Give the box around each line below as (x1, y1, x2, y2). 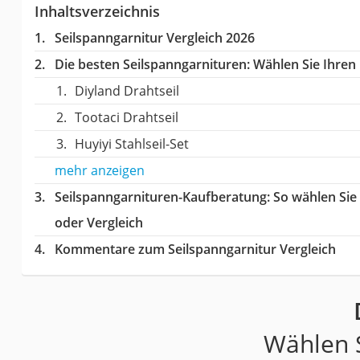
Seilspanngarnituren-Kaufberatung (54, 187, 267, 206)
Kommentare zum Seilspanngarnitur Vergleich (54, 239, 336, 258)
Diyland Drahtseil (74, 81, 179, 100)
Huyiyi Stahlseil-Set (74, 134, 189, 153)
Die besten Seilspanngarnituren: (54, 55, 250, 73)
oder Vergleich (54, 213, 143, 231)
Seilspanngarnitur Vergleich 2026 (54, 28, 255, 47)
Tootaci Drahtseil (74, 108, 178, 126)
